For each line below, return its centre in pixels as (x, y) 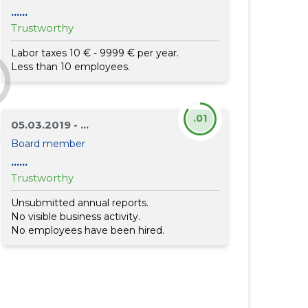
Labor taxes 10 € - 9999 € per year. (95, 53)
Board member (48, 144)
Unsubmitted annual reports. (80, 203)
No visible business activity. (76, 217)
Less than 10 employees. (71, 67)
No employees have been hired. (88, 230)
